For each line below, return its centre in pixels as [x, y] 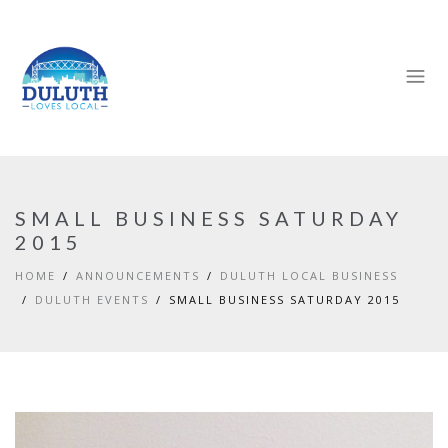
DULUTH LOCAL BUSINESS [309, 275]
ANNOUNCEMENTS [138, 275]
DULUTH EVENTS [92, 299]
